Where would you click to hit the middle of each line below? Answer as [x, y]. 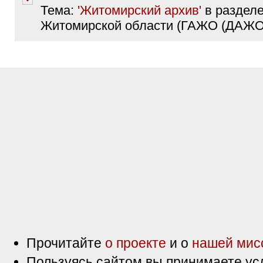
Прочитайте [66, 243]
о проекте [136, 243]
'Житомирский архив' [139, 10]
